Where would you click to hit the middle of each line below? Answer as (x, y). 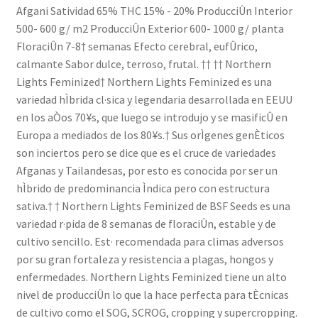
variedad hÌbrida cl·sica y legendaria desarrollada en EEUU (154, 99)
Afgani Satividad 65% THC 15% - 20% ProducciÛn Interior (154, 10)
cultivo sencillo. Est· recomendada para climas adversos (150, 241)
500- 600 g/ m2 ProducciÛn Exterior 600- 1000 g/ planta (150, 28)
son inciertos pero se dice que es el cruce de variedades (146, 152)
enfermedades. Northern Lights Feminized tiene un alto (151, 276)
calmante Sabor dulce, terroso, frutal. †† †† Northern (143, 64)
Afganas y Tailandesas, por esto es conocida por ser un (147, 170)
